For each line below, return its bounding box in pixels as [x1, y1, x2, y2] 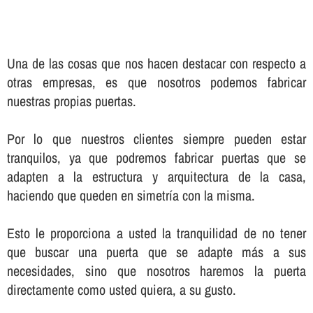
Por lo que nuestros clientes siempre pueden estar [6, 129, 307, 148]
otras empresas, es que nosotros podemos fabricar [6, 72, 307, 92]
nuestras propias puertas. [6, 91, 136, 110]
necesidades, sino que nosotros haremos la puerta [6, 261, 307, 280]
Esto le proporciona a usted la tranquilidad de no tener [6, 223, 307, 242]
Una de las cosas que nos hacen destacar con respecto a [6, 53, 307, 73]
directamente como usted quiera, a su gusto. [6, 279, 236, 299]
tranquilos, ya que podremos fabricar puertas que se [6, 147, 307, 167]
